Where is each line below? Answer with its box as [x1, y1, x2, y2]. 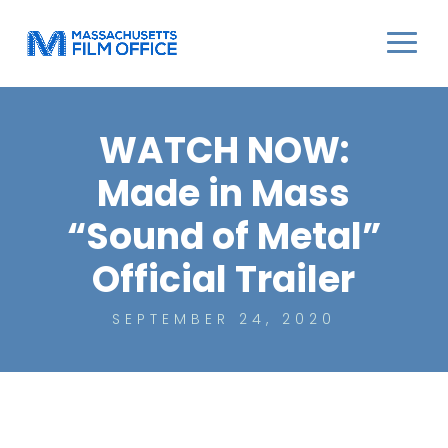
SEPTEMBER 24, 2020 [111, 309, 336, 329]
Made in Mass [97, 168, 351, 219]
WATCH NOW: [98, 125, 349, 176]
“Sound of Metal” [66, 211, 381, 262]
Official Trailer [92, 254, 356, 305]
